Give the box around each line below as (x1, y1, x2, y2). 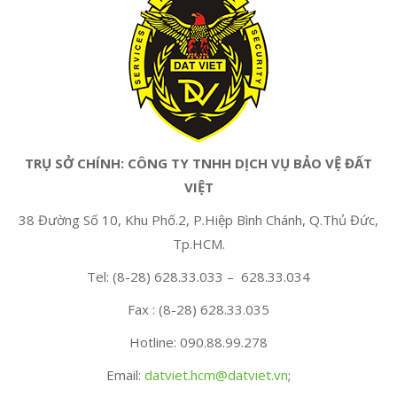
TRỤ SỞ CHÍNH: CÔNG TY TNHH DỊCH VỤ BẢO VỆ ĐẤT (25, 153, 372, 172)
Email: (106, 365, 144, 384)
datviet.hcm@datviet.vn (144, 365, 288, 384)
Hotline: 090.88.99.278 (129, 332, 268, 351)
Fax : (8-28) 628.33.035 (128, 300, 269, 318)
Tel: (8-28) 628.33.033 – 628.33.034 (87, 267, 310, 285)
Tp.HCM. (172, 234, 225, 253)
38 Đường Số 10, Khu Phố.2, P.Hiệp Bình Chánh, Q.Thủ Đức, (19, 210, 378, 229)
